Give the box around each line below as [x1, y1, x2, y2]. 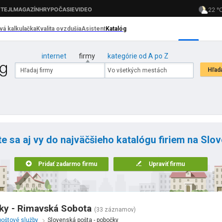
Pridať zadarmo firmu [38, 161, 97, 167]
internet [41, 52, 66, 60]
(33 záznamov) [94, 206, 136, 213]
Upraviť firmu [149, 161, 185, 167]
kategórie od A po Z [107, 52, 168, 60]
